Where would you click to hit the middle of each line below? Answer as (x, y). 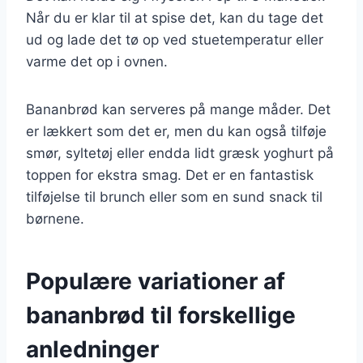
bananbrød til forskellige (161, 315)
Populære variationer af (156, 281)
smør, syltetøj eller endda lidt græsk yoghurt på (180, 153)
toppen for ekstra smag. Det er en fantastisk (170, 175)
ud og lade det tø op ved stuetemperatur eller (175, 39)
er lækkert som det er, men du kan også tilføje (176, 131)
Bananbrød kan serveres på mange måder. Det (178, 109)
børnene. (55, 218)
